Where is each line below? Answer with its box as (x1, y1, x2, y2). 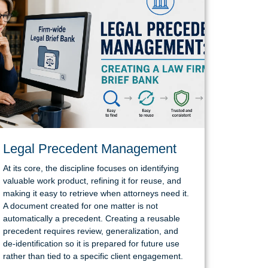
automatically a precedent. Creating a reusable (2, 213, 180, 223)
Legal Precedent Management (2, 141, 176, 156)
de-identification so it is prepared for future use (2, 238, 179, 248)
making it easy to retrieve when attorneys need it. (2, 188, 189, 198)
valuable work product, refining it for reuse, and (2, 175, 181, 185)
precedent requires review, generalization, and (2, 226, 178, 236)
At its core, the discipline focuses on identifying (2, 163, 179, 173)
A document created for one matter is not (2, 200, 158, 211)
